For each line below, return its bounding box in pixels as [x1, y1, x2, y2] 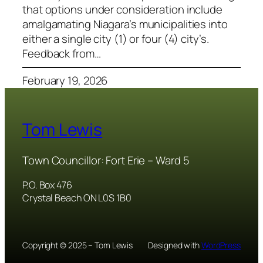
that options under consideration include [22, 2, 222, 18]
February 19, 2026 [22, 72, 108, 88]
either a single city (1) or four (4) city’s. [22, 31, 209, 47]
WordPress [201, 240, 241, 251]
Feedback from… [22, 46, 101, 62]
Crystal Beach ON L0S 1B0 [22, 191, 131, 204]
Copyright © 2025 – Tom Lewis [22, 240, 133, 251]
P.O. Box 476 [22, 178, 72, 191]
